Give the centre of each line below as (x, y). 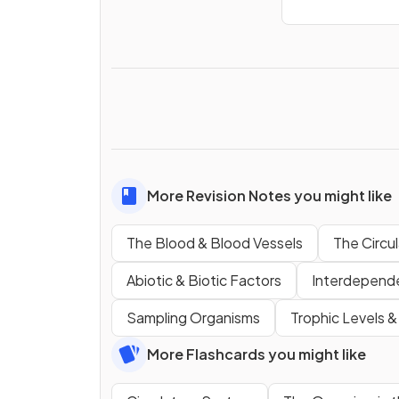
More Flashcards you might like (256, 354)
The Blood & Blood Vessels (215, 242)
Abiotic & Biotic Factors (204, 280)
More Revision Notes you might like (269, 195)
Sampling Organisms (193, 317)
